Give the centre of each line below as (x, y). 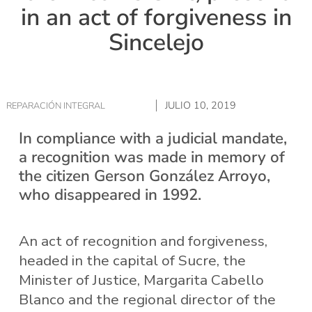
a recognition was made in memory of (151, 157)
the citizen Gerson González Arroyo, (144, 175)
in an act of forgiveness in (156, 18)
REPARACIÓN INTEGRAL (55, 106)
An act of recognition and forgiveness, (143, 241)
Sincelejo (156, 43)
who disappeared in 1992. (110, 194)
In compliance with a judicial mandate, (153, 138)
